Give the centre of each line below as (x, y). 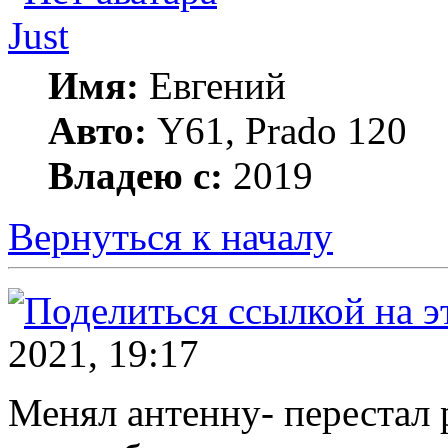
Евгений (212, 86)
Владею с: (135, 176)
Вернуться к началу (170, 237)
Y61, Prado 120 (277, 131)
